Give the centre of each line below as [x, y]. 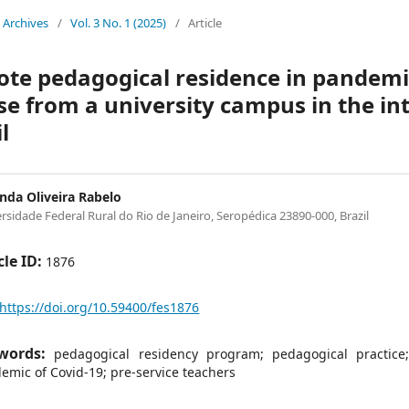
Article [205, 23]
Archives [26, 23]
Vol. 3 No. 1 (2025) [119, 23]
